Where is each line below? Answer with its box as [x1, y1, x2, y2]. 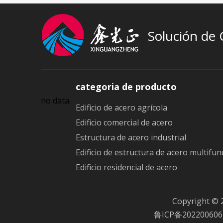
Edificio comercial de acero [76, 116, 173, 128]
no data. [41, 95, 71, 106]
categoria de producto [76, 80, 177, 93]
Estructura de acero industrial [76, 131, 187, 143]
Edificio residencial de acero [76, 161, 178, 173]
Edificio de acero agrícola [76, 102, 168, 113]
